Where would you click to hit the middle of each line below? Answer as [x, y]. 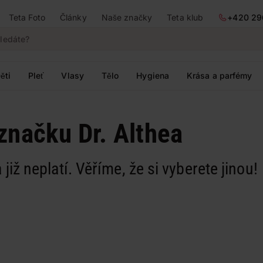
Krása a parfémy [220, 75]
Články [73, 17]
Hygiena [153, 75]
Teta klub [185, 17]
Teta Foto [27, 17]
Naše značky [127, 17]
